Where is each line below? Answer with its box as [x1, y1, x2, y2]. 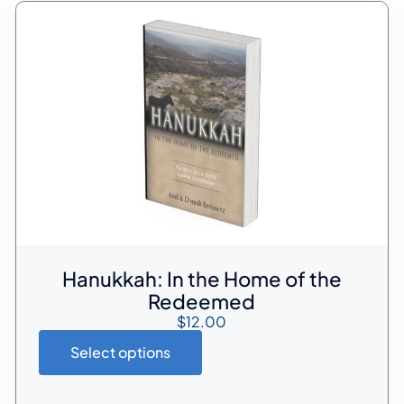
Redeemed [148, 288, 256, 314]
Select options [69, 342, 170, 362]
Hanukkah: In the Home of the [61, 265, 342, 291]
